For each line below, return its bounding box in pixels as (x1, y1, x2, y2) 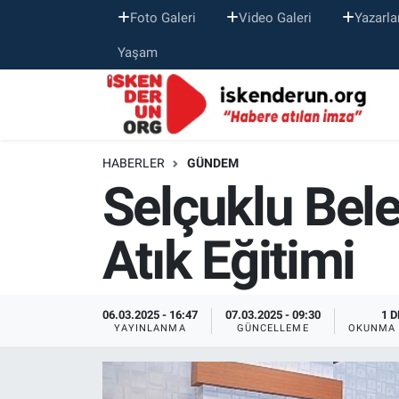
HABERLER (102, 156, 165, 171)
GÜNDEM (186, 156, 239, 171)
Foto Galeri (129, 9, 196, 26)
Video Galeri (238, 9, 312, 26)
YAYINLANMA (113, 322, 186, 334)
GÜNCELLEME (236, 322, 309, 334)
